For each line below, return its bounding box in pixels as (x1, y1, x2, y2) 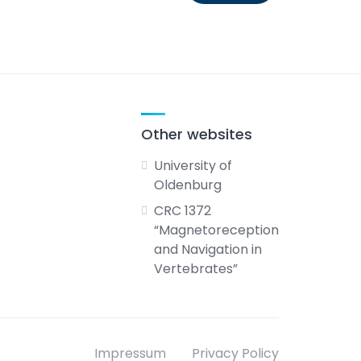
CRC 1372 (153, 201, 211, 220)
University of (153, 156, 232, 175)
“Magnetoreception (153, 221, 279, 239)
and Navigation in (153, 240, 262, 259)
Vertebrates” (153, 259, 238, 278)
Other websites (140, 124, 252, 144)
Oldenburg (153, 176, 222, 194)
